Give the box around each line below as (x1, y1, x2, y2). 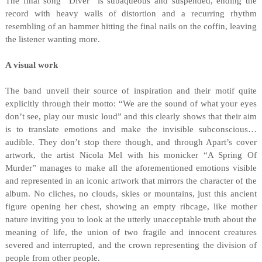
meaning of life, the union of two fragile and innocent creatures (5, 227, 257, 237)
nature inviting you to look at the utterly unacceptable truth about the (5, 215, 257, 224)
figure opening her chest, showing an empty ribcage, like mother (5, 202, 257, 211)
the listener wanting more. (5, 35, 100, 44)
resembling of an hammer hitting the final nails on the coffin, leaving (5, 22, 257, 31)
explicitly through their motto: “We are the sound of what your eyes (5, 99, 257, 108)
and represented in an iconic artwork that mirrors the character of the (5, 176, 257, 185)
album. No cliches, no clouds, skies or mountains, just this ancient (5, 189, 257, 198)
